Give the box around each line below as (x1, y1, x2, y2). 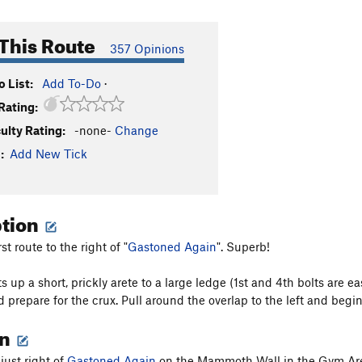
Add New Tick (10, 146, 87, 161)
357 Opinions (110, 41, 184, 56)
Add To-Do (42, 76, 101, 90)
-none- (74, 123, 112, 137)
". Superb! (217, 238, 270, 254)
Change (115, 123, 158, 137)
